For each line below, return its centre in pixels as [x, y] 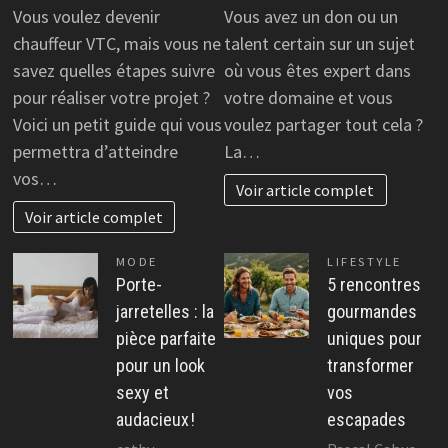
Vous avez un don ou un [311, 16]
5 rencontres [374, 285]
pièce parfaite [165, 339]
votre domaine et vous [308, 97]
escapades [366, 420]
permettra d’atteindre [95, 151]
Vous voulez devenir [86, 16]
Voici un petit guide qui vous [117, 124]
